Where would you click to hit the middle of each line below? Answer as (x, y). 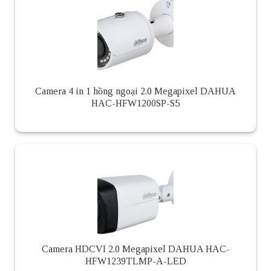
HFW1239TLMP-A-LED (135, 261)
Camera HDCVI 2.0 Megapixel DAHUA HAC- (135, 249)
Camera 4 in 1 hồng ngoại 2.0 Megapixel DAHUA (135, 91)
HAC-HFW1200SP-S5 (135, 103)
